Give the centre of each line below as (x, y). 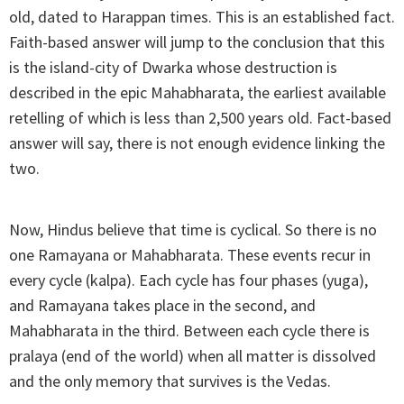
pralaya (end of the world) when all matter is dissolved (193, 356)
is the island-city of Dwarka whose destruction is (173, 68)
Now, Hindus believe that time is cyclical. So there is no (193, 230)
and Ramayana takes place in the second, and (162, 306)
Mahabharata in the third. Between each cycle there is (189, 331)
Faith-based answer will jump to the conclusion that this (197, 42)
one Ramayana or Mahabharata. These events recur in (190, 255)
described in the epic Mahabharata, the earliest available (197, 93)
